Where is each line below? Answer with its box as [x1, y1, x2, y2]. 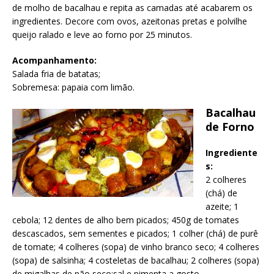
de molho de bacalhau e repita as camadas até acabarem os [12, 2, 253, 14]
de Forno [206, 119, 254, 134]
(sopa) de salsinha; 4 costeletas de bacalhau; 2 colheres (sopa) [12, 254, 259, 266]
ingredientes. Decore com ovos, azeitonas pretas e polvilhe [12, 15, 247, 28]
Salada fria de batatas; [12, 68, 100, 80]
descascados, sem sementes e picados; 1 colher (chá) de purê [12, 227, 258, 239]
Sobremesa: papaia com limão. [12, 81, 135, 94]
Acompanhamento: [12, 54, 97, 67]
